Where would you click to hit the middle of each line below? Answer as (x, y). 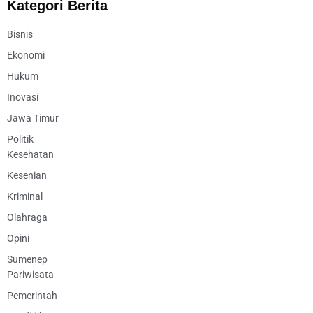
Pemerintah (32, 295)
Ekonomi (26, 55)
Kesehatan (30, 154)
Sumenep (27, 259)
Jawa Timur (33, 118)
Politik (20, 139)
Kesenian (27, 175)
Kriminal (25, 196)
